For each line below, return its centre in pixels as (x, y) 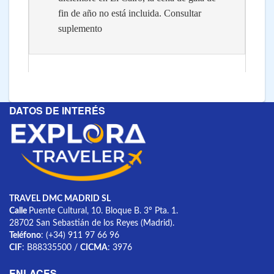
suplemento (80, 29)
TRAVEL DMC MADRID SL (60, 198)
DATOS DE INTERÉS (57, 110)
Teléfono (25, 235)
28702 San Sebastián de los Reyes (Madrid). (92, 223)
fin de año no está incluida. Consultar (129, 13)
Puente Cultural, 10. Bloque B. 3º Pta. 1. (103, 211)
